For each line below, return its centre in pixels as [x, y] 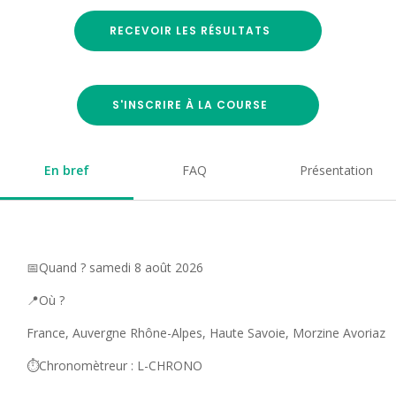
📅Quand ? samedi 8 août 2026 [115, 268]
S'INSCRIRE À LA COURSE [190, 105]
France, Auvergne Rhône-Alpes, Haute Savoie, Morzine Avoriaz [206, 333]
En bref [67, 171]
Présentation [336, 171]
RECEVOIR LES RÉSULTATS [190, 31]
